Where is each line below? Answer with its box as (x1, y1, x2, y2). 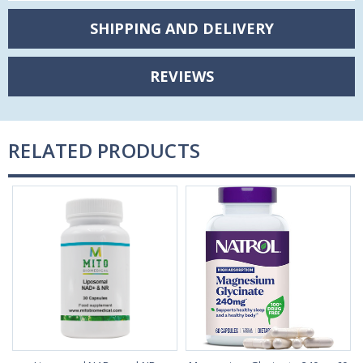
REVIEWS (149, 66, 214, 86)
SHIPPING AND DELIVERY (89, 18, 274, 38)
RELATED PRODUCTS (8, 136, 200, 164)
